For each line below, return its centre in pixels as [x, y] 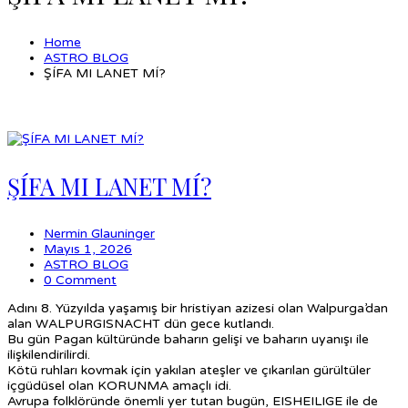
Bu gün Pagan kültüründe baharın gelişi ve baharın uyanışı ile [188, 339]
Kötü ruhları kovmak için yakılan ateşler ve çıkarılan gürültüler [189, 370]
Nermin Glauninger [99, 233]
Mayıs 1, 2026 [88, 249]
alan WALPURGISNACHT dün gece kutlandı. [141, 323]
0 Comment [80, 280]
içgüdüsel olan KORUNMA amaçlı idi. [119, 385]
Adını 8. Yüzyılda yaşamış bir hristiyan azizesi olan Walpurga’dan [198, 308]
